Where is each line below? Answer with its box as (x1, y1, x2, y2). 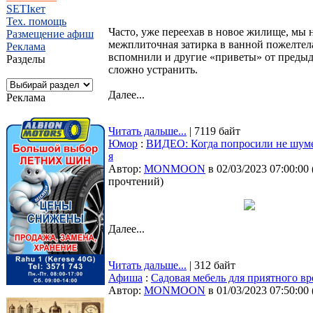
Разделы (6, 53, 45, 65)
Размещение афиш (6, 28, 94, 40)
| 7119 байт (187, 125, 240, 137)
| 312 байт (187, 259, 235, 271)
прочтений (108, 175, 160, 187)
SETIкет (6, 3, 45, 15)
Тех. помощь (6, 15, 66, 27)
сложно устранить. (108, 64, 198, 75)
